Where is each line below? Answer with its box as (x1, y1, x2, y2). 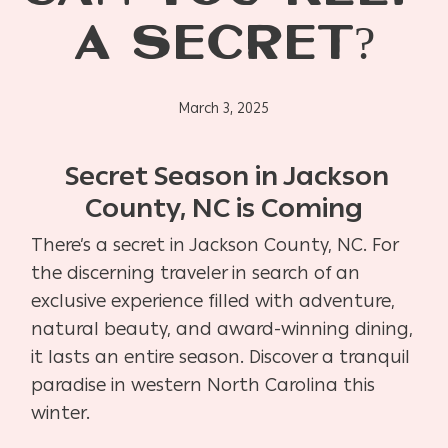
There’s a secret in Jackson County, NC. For (31, 233, 399, 256)
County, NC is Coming (85, 191, 363, 224)
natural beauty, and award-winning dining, (31, 317, 414, 340)
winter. (31, 401, 91, 424)
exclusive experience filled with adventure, (31, 289, 396, 312)
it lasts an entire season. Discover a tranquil (31, 345, 411, 368)
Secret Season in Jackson (59, 159, 389, 192)
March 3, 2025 (179, 99, 269, 117)
